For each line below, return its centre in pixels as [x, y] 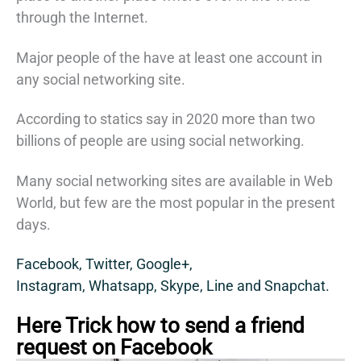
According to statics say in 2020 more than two [166, 119]
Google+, [164, 264]
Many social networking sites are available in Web [174, 180]
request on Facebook [114, 347]
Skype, [183, 286]
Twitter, [111, 264]
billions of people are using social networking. [160, 141]
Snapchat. [297, 286]
